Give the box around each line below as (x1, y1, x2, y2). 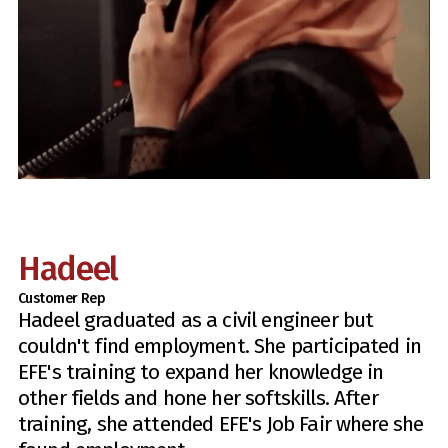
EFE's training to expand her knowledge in (17, 359, 384, 386)
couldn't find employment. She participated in (17, 333, 422, 360)
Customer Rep (17, 290, 106, 308)
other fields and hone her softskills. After (17, 385, 378, 412)
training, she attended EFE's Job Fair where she (17, 411, 424, 438)
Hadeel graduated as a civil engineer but (17, 307, 374, 334)
